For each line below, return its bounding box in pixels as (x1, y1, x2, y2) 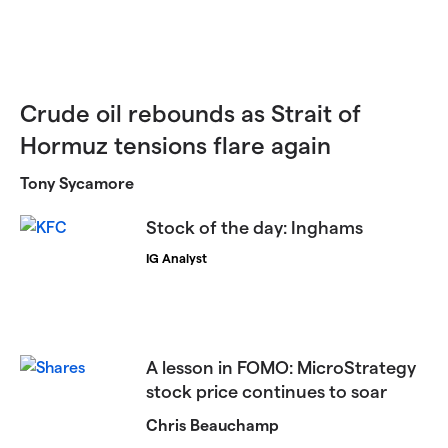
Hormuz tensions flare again (20, 130, 331, 160)
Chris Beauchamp (146, 415, 280, 435)
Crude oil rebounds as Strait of (20, 98, 361, 128)
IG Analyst (146, 250, 208, 266)
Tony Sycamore (20, 173, 134, 193)
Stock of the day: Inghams (146, 216, 364, 238)
